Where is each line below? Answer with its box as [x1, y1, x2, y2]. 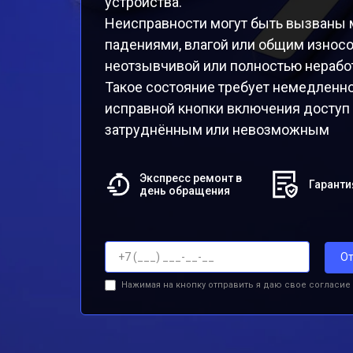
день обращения [139, 184, 231, 197]
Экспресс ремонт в [139, 172, 243, 184]
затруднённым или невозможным [105, 121, 329, 138]
